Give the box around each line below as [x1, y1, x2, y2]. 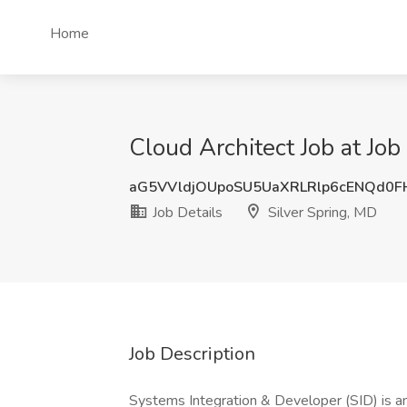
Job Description [129, 342, 255, 366]
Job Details [149, 203, 223, 223]
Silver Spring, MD [264, 203, 377, 223]
